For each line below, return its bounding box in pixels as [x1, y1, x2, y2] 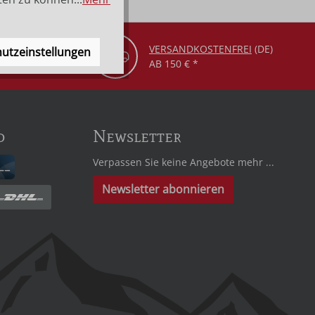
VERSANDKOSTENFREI [149, 42, 252, 56]
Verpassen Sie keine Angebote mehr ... [93, 155, 274, 169]
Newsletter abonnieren [102, 181, 224, 198]
